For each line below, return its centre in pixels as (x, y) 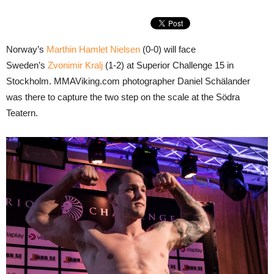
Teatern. (22, 113)
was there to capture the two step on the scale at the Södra (123, 97)
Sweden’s (27, 65)
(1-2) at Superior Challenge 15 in (168, 65)
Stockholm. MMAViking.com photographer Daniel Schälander (128, 81)
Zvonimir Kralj (75, 65)
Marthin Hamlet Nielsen (93, 49)
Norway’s (26, 49)
